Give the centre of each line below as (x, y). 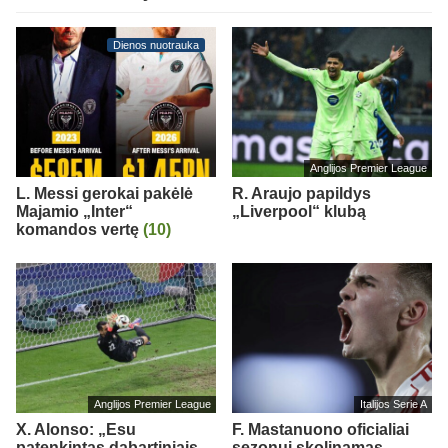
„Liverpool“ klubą (299, 211)
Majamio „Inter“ (74, 211)
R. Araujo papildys (301, 193)
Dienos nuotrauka (156, 44)
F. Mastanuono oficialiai (320, 429)
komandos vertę (79, 229)
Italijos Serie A (393, 404)
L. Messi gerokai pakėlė (104, 193)
